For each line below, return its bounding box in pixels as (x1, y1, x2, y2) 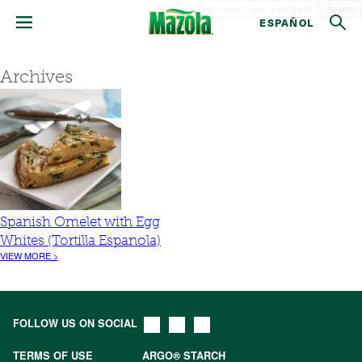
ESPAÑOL (259, 15, 314, 30)
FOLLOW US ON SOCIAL (13, 316, 137, 330)
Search (327, 2, 356, 15)
